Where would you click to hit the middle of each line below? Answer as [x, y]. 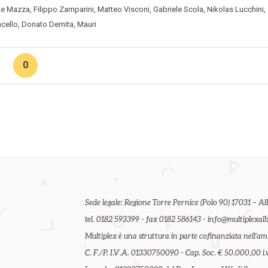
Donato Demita [47, 24]
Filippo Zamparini [63, 9]
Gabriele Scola [178, 9]
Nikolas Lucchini [235, 9]
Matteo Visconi [123, 9]
